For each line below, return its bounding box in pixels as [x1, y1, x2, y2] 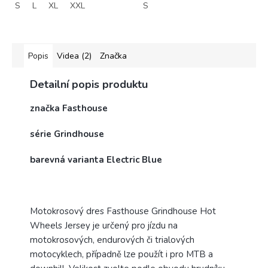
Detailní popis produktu [30, 77, 148, 92]
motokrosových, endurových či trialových [30, 234, 194, 246]
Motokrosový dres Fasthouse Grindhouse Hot [30, 205, 216, 218]
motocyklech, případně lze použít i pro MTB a [30, 248, 213, 261]
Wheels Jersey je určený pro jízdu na [30, 220, 178, 232]
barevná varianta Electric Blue [30, 154, 162, 166]
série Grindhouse [30, 128, 104, 141]
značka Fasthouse [30, 102, 108, 115]
